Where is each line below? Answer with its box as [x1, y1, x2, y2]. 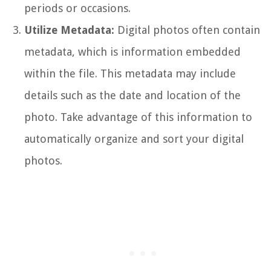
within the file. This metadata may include [24, 67, 236, 80]
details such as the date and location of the [24, 88, 241, 102]
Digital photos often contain [114, 23, 260, 36]
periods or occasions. [24, 1, 131, 15]
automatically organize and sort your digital [24, 132, 244, 145]
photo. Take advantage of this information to [24, 110, 252, 123]
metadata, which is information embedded [24, 45, 241, 58]
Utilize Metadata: [24, 23, 114, 36]
